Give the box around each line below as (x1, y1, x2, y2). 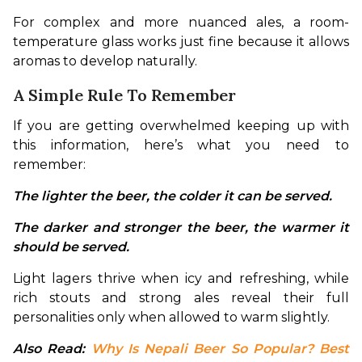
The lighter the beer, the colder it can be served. (13, 187, 335, 204)
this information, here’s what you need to (13, 137, 349, 153)
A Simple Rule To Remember (13, 84, 236, 105)
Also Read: (13, 340, 91, 356)
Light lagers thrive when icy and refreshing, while (13, 270, 349, 286)
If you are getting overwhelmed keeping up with (13, 117, 349, 133)
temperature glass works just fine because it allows (13, 33, 349, 49)
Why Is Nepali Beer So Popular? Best (90, 340, 349, 356)
